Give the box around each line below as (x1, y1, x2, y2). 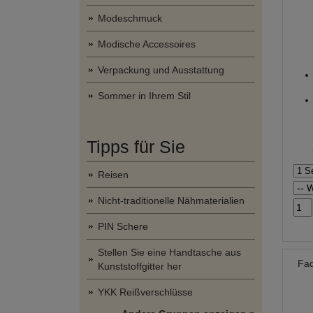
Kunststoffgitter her (98, 261, 182, 272)
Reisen (98, 169, 129, 180)
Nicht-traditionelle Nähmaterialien (98, 195, 245, 206)
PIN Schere (98, 221, 148, 232)
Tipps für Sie (87, 137, 185, 156)
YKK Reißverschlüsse (98, 286, 193, 298)
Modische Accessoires (98, 38, 196, 50)
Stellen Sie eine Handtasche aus (98, 247, 241, 258)
